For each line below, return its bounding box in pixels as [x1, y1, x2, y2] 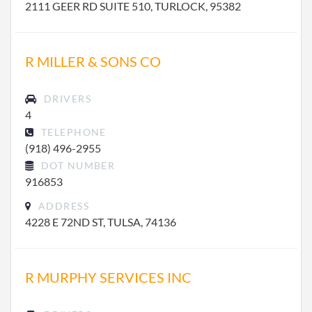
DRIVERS [40, 93, 91, 104]
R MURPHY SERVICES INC [25, 269, 192, 286]
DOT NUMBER [38, 159, 116, 171]
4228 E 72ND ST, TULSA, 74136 [25, 215, 176, 228]
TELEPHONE [38, 126, 107, 138]
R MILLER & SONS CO [25, 53, 161, 70]
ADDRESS [35, 200, 89, 212]
